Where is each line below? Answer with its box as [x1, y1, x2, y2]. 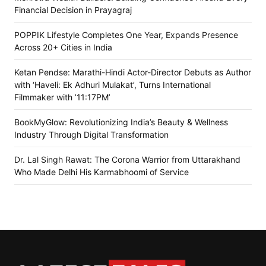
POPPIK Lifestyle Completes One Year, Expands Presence [14, 30, 238, 40]
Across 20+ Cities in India [14, 42, 112, 53]
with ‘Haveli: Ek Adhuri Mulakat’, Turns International [14, 80, 211, 90]
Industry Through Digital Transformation [14, 129, 169, 140]
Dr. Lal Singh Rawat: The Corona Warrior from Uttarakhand [14, 154, 240, 165]
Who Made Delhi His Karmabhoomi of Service [14, 167, 189, 178]
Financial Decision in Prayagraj [14, 5, 132, 15]
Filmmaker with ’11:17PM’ [14, 92, 110, 103]
